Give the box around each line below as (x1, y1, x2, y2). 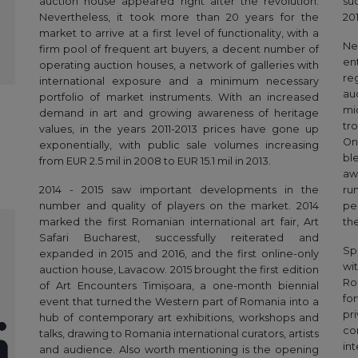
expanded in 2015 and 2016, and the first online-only (39, 248, 319, 261)
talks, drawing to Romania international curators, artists (39, 328, 319, 340)
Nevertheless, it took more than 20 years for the (39, 11, 319, 24)
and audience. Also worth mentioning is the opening (39, 344, 319, 356)
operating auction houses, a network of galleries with (39, 59, 319, 72)
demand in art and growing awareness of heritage (39, 107, 319, 120)
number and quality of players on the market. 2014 (39, 200, 319, 213)
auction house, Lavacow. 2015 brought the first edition (39, 264, 319, 276)
